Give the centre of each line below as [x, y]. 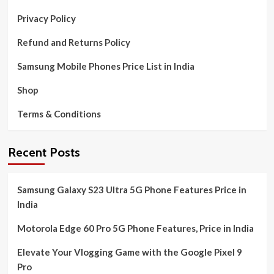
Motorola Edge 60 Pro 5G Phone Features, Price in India [135, 228]
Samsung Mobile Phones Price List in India [106, 66]
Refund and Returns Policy [73, 42]
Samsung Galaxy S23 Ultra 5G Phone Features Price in [131, 190]
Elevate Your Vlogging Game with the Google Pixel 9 [129, 252]
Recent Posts [44, 152]
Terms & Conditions [59, 114]
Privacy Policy [46, 18]
